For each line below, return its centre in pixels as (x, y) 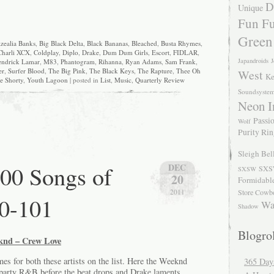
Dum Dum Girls (125, 52)
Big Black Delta (61, 43)
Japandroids (253, 61)
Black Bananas (107, 43)
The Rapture (155, 70)
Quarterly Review (160, 80)
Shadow (248, 206)
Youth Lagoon (47, 80)
